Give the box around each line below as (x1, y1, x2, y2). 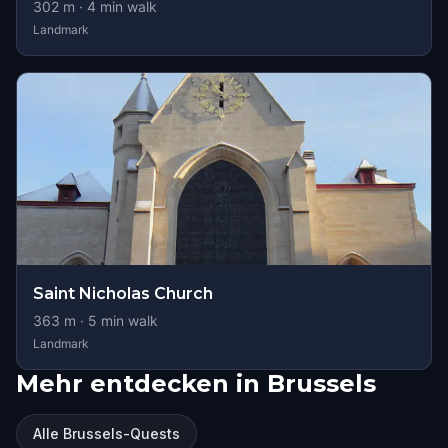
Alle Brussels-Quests (33, 425, 180, 442)
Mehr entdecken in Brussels (16, 369, 376, 398)
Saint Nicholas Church (33, 284, 213, 303)
